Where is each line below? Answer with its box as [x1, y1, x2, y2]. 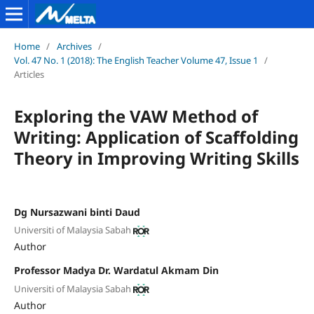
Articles [13, 67, 44, 81]
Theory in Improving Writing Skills [13, 146, 299, 170]
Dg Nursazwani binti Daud [13, 205, 140, 219]
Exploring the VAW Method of [13, 104, 258, 128]
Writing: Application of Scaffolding [13, 125, 299, 149]
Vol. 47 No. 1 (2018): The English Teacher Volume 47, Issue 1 [13, 53, 258, 67]
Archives [56, 39, 92, 53]
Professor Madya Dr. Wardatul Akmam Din [13, 264, 219, 278]
